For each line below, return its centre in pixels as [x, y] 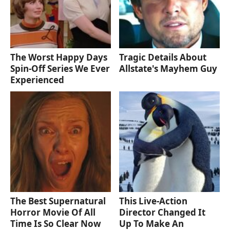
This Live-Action [154, 201]
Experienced [37, 80]
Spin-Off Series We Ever [60, 68]
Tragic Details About [163, 57]
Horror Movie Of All [53, 212]
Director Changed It [162, 212]
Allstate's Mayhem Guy [168, 68]
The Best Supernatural [58, 201]
